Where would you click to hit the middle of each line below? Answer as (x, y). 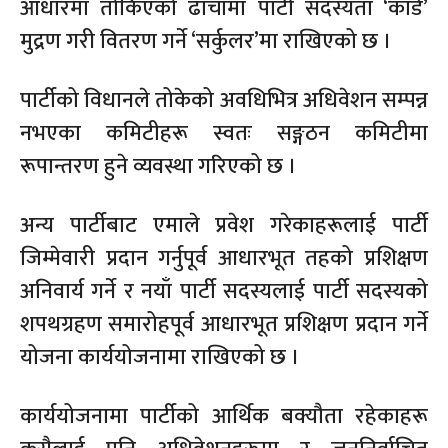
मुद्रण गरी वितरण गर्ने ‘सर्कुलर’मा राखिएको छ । (206, 41)
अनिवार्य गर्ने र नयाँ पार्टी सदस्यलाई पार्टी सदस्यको (224, 291)
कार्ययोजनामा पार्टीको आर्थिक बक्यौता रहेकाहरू (224, 416)
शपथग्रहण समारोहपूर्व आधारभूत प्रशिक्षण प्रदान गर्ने (224, 324)
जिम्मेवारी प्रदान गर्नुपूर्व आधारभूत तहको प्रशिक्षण (224, 258)
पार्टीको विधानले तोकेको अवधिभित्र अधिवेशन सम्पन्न (224, 100)
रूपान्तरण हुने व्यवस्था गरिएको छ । (158, 166)
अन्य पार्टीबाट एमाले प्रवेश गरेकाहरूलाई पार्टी (224, 225)
